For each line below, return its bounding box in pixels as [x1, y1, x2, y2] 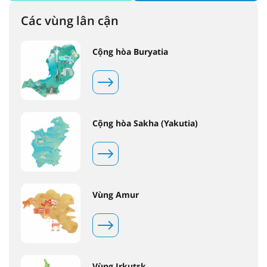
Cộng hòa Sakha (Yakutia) [92, 117, 198, 129]
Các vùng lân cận [21, 13, 119, 29]
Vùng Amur [92, 189, 139, 201]
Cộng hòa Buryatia [92, 46, 168, 58]
